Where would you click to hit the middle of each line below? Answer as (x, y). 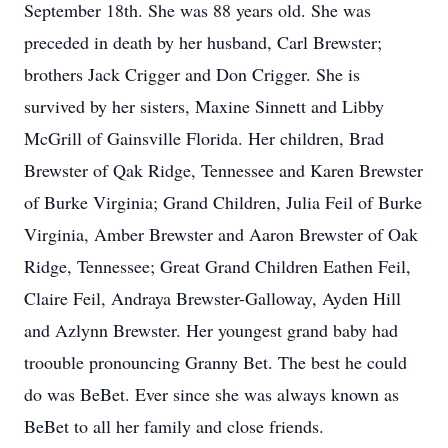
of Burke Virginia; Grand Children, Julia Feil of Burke (223, 202)
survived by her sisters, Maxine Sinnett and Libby (204, 106)
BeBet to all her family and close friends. (174, 426)
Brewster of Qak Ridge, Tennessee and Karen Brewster (223, 170)
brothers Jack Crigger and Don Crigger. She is (192, 74)
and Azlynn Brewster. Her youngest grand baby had (211, 330)
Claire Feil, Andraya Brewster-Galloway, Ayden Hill (212, 298)
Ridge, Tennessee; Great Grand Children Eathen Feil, (217, 266)
